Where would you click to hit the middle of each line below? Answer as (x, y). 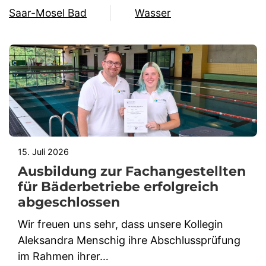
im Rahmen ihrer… (63, 256)
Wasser (153, 12)
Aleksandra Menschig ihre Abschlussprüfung (129, 240)
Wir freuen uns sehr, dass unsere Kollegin (121, 224)
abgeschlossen (69, 202)
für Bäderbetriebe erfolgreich (118, 186)
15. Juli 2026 (43, 151)
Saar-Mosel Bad (48, 12)
